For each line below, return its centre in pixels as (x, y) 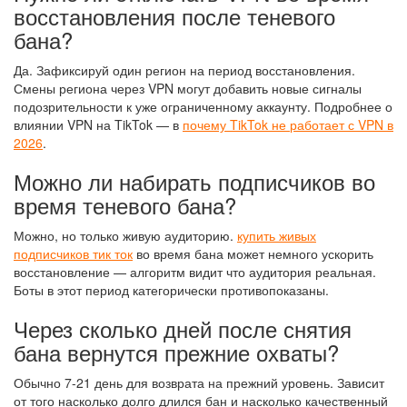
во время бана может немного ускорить (253, 253)
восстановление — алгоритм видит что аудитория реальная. (195, 272)
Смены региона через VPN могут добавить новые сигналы (188, 88)
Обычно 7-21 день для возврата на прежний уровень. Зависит (199, 382)
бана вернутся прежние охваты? (176, 352)
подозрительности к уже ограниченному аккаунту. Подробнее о (203, 106)
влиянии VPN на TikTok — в (98, 124)
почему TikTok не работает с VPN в (288, 124)
